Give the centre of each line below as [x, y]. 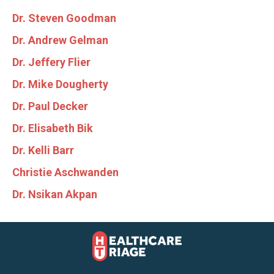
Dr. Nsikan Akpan [55, 194]
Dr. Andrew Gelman [60, 40]
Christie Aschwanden [65, 172]
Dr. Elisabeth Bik [53, 128]
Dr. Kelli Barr [43, 150]
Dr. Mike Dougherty [60, 84]
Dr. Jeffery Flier [51, 62]
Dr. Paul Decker [50, 106]
